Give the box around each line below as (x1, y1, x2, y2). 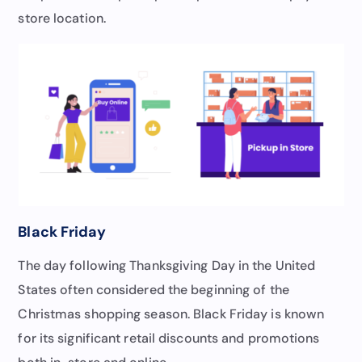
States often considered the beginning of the (18, 280, 289, 298)
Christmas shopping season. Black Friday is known (18, 305, 325, 322)
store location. (18, 9, 106, 27)
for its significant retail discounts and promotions (18, 329, 320, 347)
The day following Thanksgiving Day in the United (18, 256, 316, 274)
